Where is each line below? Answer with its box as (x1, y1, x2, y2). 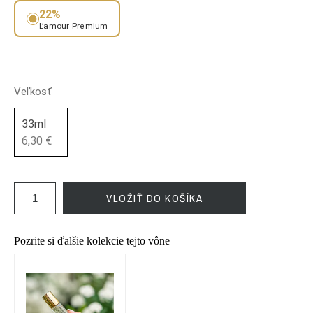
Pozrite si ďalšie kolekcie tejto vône (14, 235, 170, 247)
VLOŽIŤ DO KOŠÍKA (106, 191, 203, 206)
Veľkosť (14, 85, 52, 99)
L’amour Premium (39, 20, 108, 31)
